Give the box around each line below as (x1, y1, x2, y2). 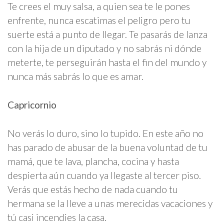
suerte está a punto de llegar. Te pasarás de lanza (7, 28, 207, 40)
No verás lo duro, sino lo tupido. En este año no (7, 127, 203, 139)
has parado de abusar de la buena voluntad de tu (7, 141, 207, 153)
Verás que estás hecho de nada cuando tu (7, 183, 178, 195)
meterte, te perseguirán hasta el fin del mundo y (7, 56, 206, 68)
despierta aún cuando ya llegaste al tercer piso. (7, 169, 201, 181)
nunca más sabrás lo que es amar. (7, 70, 143, 82)
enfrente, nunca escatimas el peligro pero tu (7, 14, 190, 26)
